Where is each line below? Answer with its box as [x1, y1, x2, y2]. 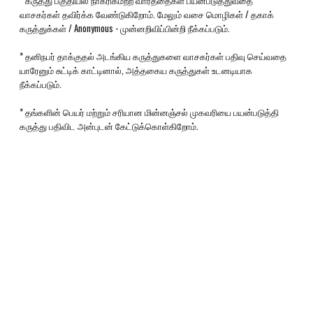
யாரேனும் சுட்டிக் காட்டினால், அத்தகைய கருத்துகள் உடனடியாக [20, 63, 252, 77]
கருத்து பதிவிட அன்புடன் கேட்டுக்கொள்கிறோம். [20, 119, 198, 133]
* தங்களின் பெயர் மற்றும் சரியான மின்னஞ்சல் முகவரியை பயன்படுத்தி [20, 105, 279, 119]
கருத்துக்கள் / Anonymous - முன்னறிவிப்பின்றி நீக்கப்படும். [20, 21, 230, 35]
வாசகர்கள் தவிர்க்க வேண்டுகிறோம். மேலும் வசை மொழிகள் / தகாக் [20, 7, 274, 21]
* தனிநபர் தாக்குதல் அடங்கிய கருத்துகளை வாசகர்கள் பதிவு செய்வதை [20, 49, 286, 63]
